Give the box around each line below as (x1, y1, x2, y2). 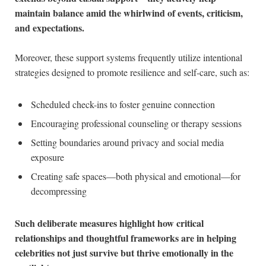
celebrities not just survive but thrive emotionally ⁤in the (15, 245, 233, 259)
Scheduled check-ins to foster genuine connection (31, 97, 215, 110)
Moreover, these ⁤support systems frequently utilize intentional (15, 51, 242, 64)
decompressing (31, 184, 87, 197)
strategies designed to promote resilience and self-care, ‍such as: (15, 66, 249, 79)
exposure (31, 150, 64, 163)
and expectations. (15, 21, 84, 35)
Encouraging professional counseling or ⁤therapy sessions (31, 116, 242, 129)
